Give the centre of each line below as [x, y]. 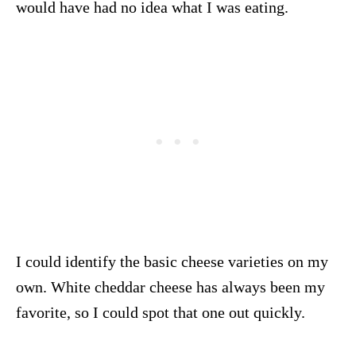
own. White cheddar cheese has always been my [170, 287]
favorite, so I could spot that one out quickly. [161, 312]
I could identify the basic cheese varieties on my [172, 261]
